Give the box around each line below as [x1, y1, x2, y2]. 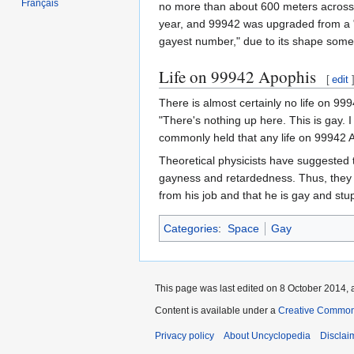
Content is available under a [155, 304, 278, 316]
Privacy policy [155, 330, 214, 341]
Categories [164, 221, 218, 235]
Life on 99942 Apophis [159, 65, 316, 88]
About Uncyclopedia [224, 330, 311, 341]
